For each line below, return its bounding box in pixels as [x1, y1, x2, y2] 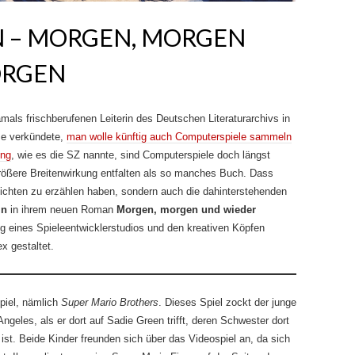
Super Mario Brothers [61, 296, 158, 308]
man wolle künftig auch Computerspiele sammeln [67, 131, 292, 143]
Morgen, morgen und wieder [113, 204, 256, 216]
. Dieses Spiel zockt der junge [158, 296, 296, 308]
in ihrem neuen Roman [7, 204, 113, 216]
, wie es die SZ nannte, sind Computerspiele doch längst [11, 149, 270, 161]
